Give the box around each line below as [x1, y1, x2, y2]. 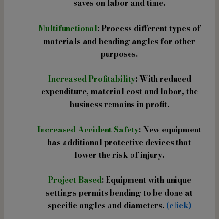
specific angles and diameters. [47, 199, 164, 212]
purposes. [101, 47, 138, 60]
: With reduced [135, 73, 191, 85]
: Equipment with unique [101, 174, 191, 186]
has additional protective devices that [47, 136, 191, 148]
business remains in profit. [69, 98, 169, 110]
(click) [164, 199, 191, 212]
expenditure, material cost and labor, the [41, 86, 198, 98]
